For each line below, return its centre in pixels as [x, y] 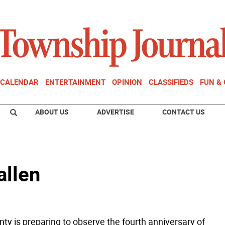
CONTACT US [184, 112]
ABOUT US [52, 112]
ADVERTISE [116, 112]
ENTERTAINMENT [75, 82]
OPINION [127, 82]
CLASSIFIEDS [171, 82]
